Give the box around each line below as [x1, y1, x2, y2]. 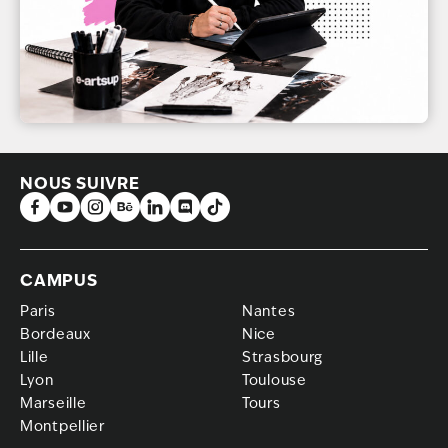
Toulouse [242, 371, 307, 390]
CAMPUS [20, 269, 98, 292]
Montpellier [20, 417, 105, 436]
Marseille [20, 394, 87, 413]
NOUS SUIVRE [20, 172, 140, 195]
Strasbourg [242, 348, 323, 367]
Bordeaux [20, 325, 91, 344]
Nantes [242, 302, 296, 321]
